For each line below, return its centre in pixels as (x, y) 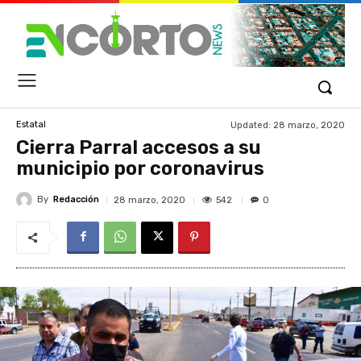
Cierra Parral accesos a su (139, 147)
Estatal (31, 125)
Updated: (251, 125)
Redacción (76, 200)
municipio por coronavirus (140, 168)
